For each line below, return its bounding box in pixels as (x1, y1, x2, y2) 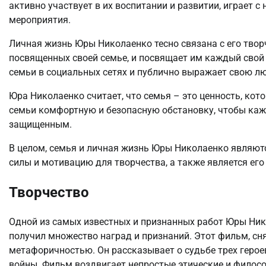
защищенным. (9, 118, 72, 130)
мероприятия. (9, 14, 71, 26)
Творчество (9, 183, 89, 201)
